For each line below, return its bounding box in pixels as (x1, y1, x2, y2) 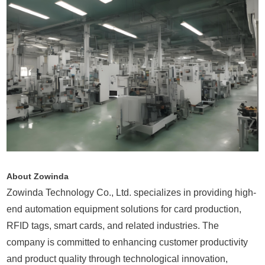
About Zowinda (7, 172, 69, 182)
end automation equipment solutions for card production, (7, 204, 242, 215)
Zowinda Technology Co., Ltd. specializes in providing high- (7, 188, 257, 198)
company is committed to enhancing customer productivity (7, 237, 248, 248)
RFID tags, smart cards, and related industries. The (7, 221, 219, 231)
